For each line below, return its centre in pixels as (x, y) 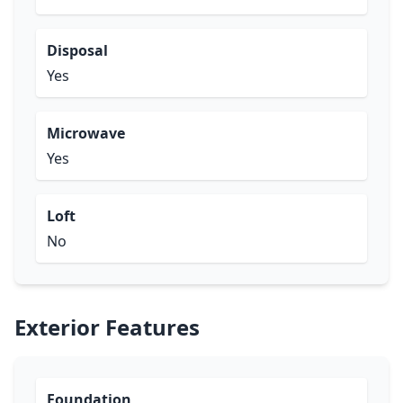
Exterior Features (107, 327)
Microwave (86, 133)
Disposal (77, 50)
